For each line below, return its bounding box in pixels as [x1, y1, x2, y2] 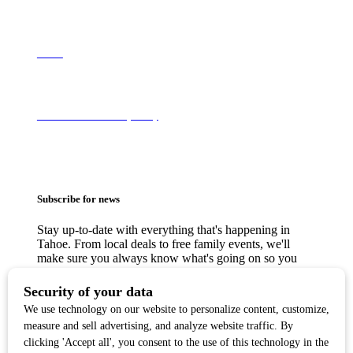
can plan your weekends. [36, 265, 161, 279]
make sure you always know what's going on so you [36, 251, 297, 265]
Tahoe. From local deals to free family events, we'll [36, 236, 290, 251]
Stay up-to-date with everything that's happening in [36, 222, 290, 236]
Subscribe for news [36, 192, 120, 205]
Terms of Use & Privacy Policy [36, 110, 158, 121]
